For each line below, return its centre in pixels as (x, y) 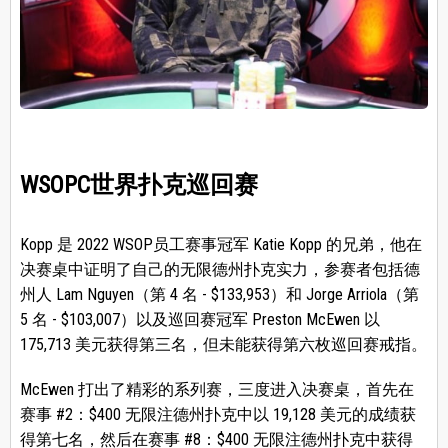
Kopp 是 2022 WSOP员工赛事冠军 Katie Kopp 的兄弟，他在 (220, 245)
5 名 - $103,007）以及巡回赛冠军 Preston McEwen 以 (199, 320)
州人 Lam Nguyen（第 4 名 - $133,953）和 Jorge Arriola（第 (219, 295)
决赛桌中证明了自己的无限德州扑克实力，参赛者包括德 (219, 270)
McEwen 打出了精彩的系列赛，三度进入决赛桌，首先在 (216, 390)
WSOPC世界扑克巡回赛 (138, 185)
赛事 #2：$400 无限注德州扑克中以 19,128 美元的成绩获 (217, 415)
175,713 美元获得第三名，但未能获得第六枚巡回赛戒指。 (223, 345)
